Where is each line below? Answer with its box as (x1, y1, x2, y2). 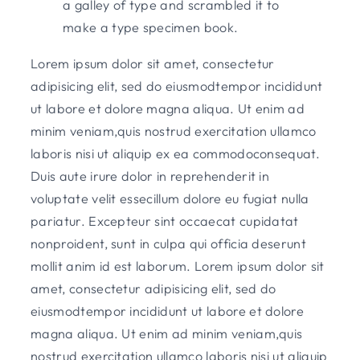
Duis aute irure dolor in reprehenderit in (31, 167, 270, 184)
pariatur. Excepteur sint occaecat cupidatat (31, 212, 299, 229)
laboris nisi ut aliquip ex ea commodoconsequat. (31, 145, 321, 162)
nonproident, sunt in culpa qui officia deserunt (31, 235, 307, 252)
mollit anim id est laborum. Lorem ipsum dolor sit (31, 257, 325, 274)
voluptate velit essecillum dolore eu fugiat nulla (31, 190, 309, 207)
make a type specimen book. (63, 19, 239, 36)
